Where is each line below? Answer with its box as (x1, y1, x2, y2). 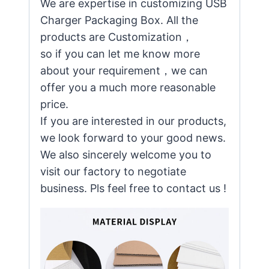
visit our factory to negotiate (40, 165, 186, 178)
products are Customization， (40, 31, 193, 44)
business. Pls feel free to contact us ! (40, 182, 226, 195)
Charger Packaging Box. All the (40, 14, 198, 27)
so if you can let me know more (40, 47, 200, 61)
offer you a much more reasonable (40, 81, 216, 94)
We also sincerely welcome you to (40, 148, 211, 162)
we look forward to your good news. (40, 131, 226, 145)
